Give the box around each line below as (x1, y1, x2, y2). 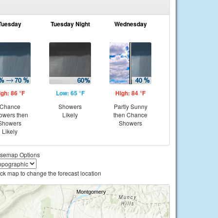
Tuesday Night (50, 19, 90, 28)
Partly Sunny (113, 102, 147, 110)
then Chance (113, 110, 147, 119)
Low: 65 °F (55, 89, 85, 97)
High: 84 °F (115, 89, 145, 97)
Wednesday (114, 19, 147, 28)
